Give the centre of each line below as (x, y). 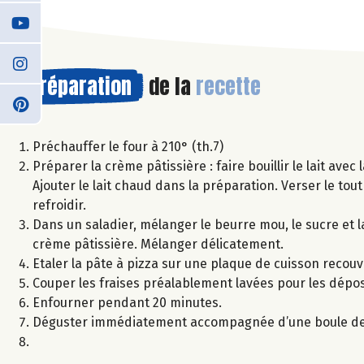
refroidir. (59, 205)
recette (228, 86)
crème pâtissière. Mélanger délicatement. (158, 244)
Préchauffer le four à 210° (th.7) (128, 146)
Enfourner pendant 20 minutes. (127, 302)
